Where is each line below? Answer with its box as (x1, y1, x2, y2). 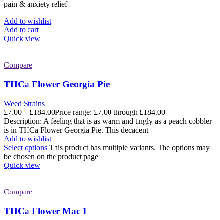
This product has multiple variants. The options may (49, 143, 210, 152)
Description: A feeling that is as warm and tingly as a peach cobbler (4, 116, 212, 125)
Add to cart (4, 26, 39, 34)
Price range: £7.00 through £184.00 (55, 108, 165, 116)
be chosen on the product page (4, 152, 98, 161)
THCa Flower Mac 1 (4, 205, 87, 216)
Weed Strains (4, 99, 45, 108)
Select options (4, 143, 47, 152)
